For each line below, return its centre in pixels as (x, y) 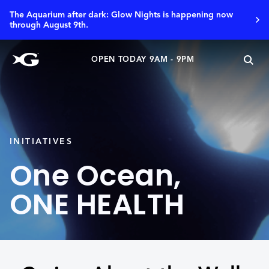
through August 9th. (49, 25)
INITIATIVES (41, 141)
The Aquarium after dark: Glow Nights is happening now (121, 15)
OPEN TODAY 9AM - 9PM (143, 59)
